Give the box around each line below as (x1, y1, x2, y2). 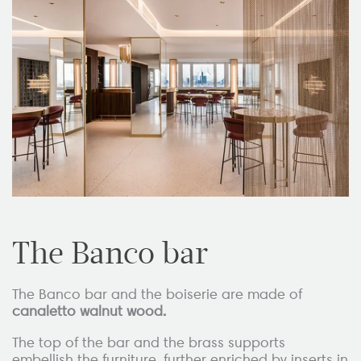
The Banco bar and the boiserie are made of (12, 285, 302, 304)
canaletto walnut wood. (12, 302, 166, 321)
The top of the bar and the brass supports (12, 333, 285, 351)
